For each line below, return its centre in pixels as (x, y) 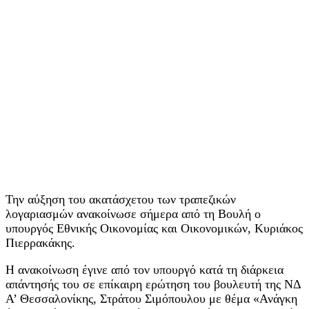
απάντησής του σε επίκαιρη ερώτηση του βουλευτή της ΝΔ (153, 284)
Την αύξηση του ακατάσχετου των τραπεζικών (121, 199)
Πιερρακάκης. (40, 242)
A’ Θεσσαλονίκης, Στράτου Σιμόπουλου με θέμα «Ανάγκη (151, 298)
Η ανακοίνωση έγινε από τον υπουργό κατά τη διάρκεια (144, 269)
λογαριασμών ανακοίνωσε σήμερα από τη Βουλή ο (133, 213)
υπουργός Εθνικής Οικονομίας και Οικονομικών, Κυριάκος (154, 228)
